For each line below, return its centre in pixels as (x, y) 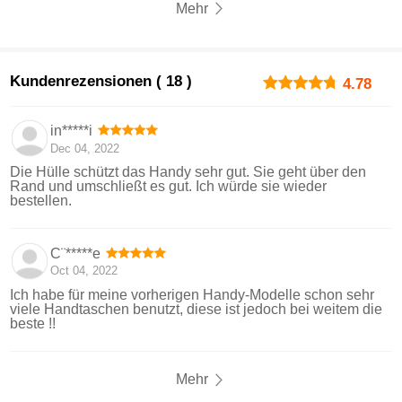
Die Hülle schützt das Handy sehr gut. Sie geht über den (188, 171)
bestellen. (41, 200)
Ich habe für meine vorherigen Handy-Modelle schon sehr (192, 294)
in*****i (71, 131)
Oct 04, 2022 (83, 271)
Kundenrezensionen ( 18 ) (101, 81)
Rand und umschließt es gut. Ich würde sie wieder (169, 186)
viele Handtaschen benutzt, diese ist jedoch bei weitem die (197, 309)
